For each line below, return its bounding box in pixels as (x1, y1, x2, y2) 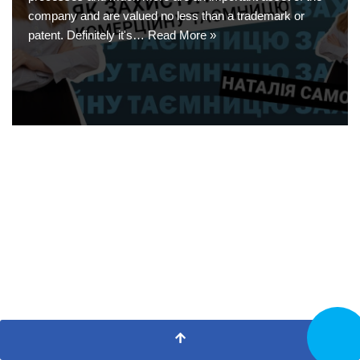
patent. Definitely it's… (28, 28, 148, 43)
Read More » (148, 28, 216, 43)
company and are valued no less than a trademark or (28, 9, 305, 23)
